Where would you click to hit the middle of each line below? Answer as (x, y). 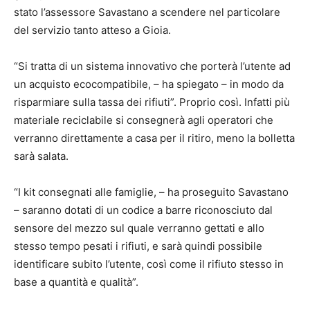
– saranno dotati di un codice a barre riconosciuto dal (143, 210)
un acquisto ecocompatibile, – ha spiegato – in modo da (149, 84)
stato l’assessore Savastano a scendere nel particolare (147, 12)
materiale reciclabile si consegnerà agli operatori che (144, 120)
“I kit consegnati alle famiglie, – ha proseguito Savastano (151, 192)
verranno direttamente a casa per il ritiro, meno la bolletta (154, 138)
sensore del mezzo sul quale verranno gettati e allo (139, 228)
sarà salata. (41, 156)
